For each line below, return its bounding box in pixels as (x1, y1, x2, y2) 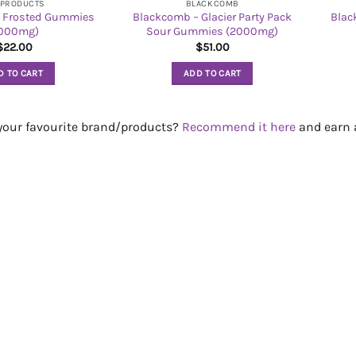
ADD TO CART (183, 68, 242, 79)
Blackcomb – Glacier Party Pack (133, 10, 292, 25)
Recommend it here (182, 119, 296, 135)
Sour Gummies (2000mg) (146, 25, 279, 39)
